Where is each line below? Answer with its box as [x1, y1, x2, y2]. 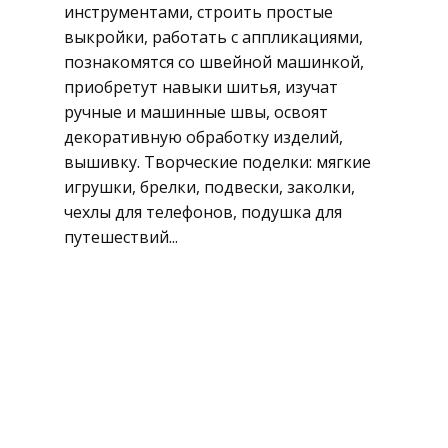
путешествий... [64, 226, 178, 248]
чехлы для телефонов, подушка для [64, 201, 342, 223]
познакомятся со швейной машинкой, [64, 51, 364, 73]
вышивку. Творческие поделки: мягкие [64, 151, 371, 173]
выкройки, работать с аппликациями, [64, 26, 363, 48]
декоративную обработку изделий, [64, 126, 343, 148]
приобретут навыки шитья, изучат [64, 76, 338, 98]
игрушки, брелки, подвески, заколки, [64, 176, 355, 198]
